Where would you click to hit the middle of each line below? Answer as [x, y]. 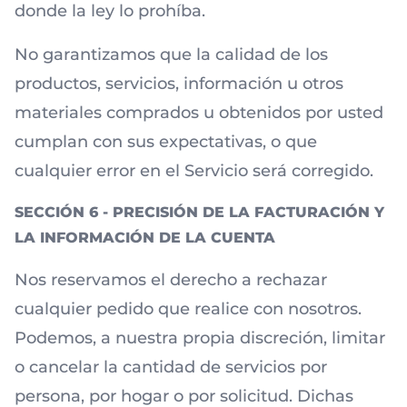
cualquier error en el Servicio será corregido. [194, 171]
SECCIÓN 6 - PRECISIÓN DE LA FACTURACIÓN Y [199, 212]
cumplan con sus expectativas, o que [166, 142]
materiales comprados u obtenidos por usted [199, 113]
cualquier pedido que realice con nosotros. [188, 309]
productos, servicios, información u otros [179, 84]
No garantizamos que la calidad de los [171, 55]
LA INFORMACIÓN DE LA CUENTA [145, 238]
